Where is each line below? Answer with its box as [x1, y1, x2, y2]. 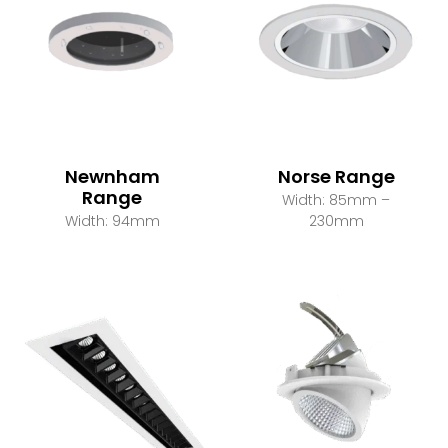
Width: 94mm [64, 211, 160, 232]
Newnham [64, 164, 160, 190]
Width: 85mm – [282, 190, 390, 211]
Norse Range [277, 164, 395, 190]
